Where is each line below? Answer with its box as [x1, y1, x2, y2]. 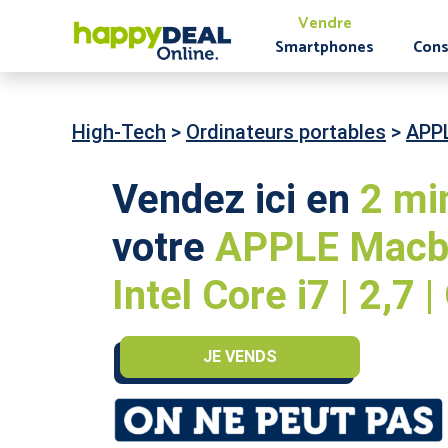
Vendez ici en [112, 176, 360, 223]
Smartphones [275, 33, 375, 61]
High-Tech [72, 120, 166, 144]
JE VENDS [202, 347, 277, 366]
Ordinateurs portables [186, 120, 386, 144]
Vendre [297, 9, 352, 37]
